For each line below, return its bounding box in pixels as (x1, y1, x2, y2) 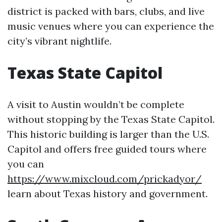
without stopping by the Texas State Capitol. (7, 113, 215, 126)
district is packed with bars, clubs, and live (7, 5, 205, 18)
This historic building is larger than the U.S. (7, 128, 209, 141)
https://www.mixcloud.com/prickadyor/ (7, 172, 202, 185)
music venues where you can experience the (7, 20, 214, 33)
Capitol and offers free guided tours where (7, 143, 207, 156)
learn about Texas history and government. (7, 187, 208, 200)
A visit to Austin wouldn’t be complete (7, 98, 184, 111)
